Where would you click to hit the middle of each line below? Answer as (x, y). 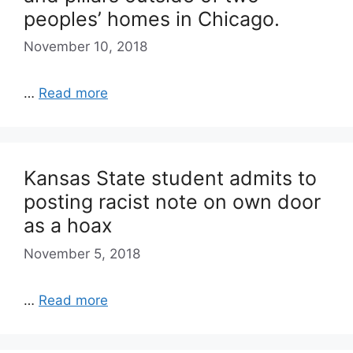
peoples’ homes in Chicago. (152, 19)
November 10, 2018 (85, 46)
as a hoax (68, 225)
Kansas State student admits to (170, 178)
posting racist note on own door (172, 202)
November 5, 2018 (82, 253)
